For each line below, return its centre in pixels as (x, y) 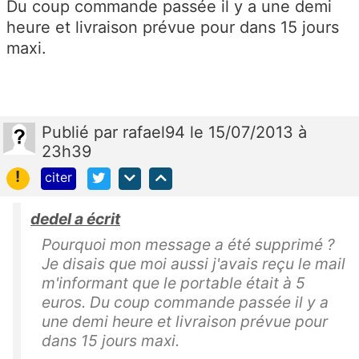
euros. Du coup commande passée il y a (185, 303)
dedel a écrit (75, 219)
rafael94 (156, 132)
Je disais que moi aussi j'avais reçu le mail (194, 264)
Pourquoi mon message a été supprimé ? (188, 245)
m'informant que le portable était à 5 (173, 283)
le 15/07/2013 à (248, 132)
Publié (68, 132)
